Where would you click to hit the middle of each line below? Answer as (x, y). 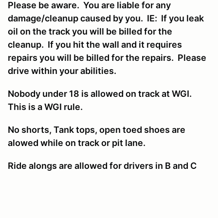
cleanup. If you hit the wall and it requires (95, 44)
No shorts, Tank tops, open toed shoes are (97, 129)
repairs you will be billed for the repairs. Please (107, 57)
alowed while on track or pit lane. (77, 143)
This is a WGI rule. (45, 107)
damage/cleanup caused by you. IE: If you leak (106, 18)
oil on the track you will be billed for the (90, 31)
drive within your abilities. (62, 71)
